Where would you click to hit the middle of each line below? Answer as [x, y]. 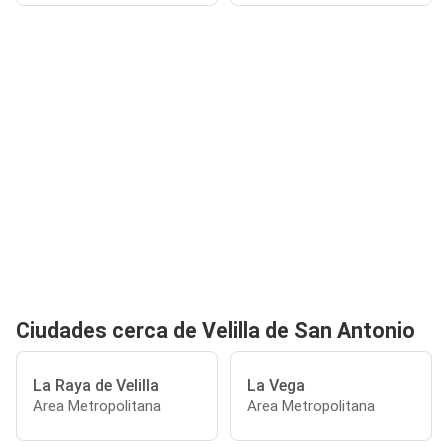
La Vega [276, 385]
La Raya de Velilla [96, 385]
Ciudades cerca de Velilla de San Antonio [215, 330]
